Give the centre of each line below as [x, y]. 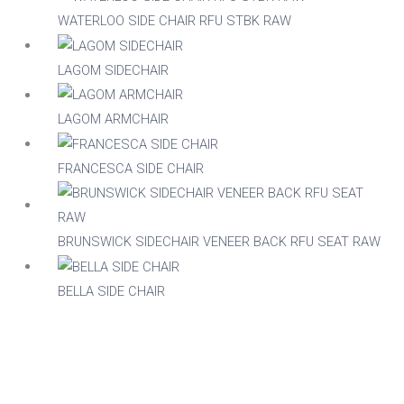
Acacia [231, 50]
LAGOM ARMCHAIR [113, 119]
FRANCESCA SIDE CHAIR [130, 169]
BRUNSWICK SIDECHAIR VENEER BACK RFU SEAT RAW [219, 242]
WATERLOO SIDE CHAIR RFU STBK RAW [174, 21]
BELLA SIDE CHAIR [111, 291]
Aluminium [242, 110]
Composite [244, 229]
